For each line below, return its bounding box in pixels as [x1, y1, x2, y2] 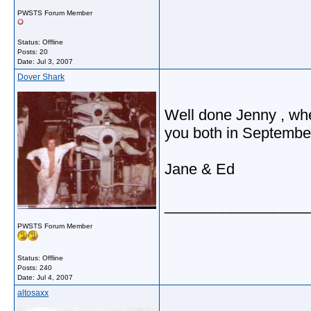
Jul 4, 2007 [37, 274, 73, 281]
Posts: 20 [17, 48, 48, 56]
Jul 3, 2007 [37, 58, 73, 65]
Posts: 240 [17, 264, 52, 271]
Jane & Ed [165, 160, 235, 178]
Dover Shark [17, 72, 65, 82]
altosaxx [17, 288, 49, 298]
